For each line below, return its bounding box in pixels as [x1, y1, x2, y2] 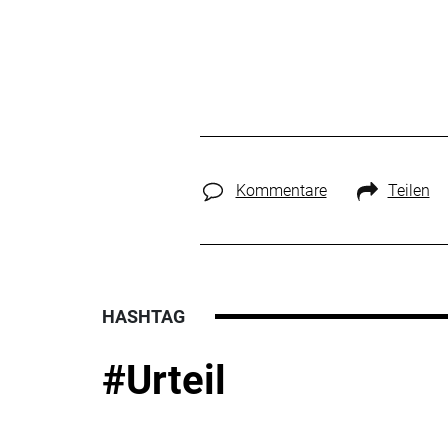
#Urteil [102, 356, 226, 404]
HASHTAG [102, 305, 185, 327]
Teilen [387, 180, 430, 200]
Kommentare [235, 180, 327, 200]
